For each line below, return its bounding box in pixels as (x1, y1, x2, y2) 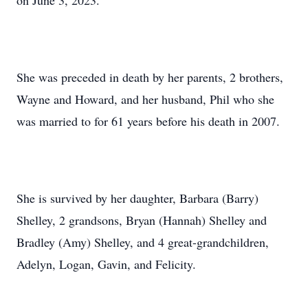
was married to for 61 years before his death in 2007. (16, 113, 280, 129)
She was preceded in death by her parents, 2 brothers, (16, 69, 283, 85)
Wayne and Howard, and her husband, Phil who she (16, 91, 274, 107)
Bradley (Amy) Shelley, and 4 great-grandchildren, (16, 234, 269, 250)
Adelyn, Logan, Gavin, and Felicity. (16, 256, 196, 272)
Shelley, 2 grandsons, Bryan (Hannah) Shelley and (16, 212, 267, 228)
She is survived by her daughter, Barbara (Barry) (16, 190, 258, 206)
